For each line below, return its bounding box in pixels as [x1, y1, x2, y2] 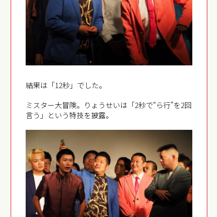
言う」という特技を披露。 [26, 109, 113, 120]
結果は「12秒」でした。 [26, 79, 107, 90]
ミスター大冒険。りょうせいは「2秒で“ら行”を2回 [26, 99, 192, 110]
